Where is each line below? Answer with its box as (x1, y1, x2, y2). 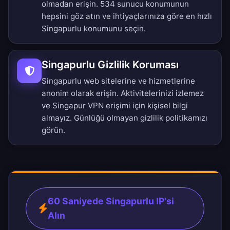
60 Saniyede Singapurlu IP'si (48, 196, 174, 207)
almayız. (42, 113, 74, 123)
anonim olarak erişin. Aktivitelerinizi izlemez (42, 88, 204, 99)
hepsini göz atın (42, 11, 100, 22)
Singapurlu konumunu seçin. (42, 24, 146, 34)
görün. (42, 125, 65, 136)
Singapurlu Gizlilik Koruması (42, 59, 179, 71)
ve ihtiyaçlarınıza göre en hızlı (100, 11, 212, 22)
